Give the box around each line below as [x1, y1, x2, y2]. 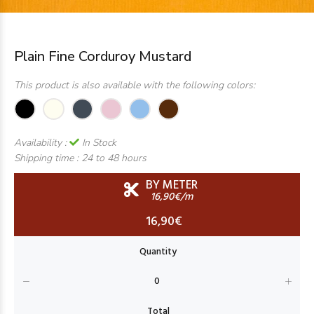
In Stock [79, 136, 116, 149]
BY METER [145, 176, 198, 195]
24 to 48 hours [81, 151, 146, 165]
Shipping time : [14, 151, 81, 165]
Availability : [14, 136, 69, 149]
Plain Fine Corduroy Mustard [14, 47, 191, 66]
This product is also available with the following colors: [14, 78, 255, 92]
